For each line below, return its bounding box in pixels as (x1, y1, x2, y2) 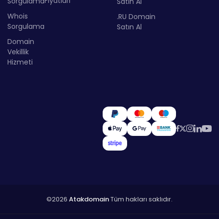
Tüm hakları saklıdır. (109, 194, 173, 204)
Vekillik (7, 46, 29, 57)
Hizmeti (7, 57, 33, 67)
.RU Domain (117, 11, 155, 22)
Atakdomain (69, 194, 109, 204)
